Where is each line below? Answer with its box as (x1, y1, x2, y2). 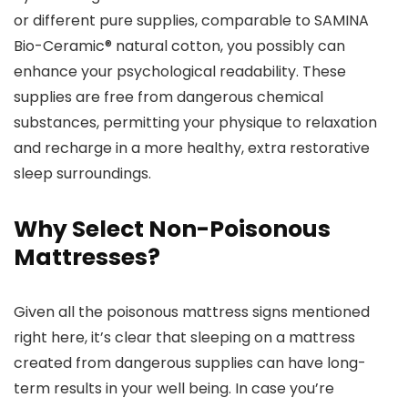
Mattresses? (14, 241, 160, 273)
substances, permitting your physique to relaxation (14, 112, 377, 133)
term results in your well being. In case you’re (14, 378, 334, 399)
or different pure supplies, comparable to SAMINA (14, 10, 369, 31)
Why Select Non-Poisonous (14, 213, 331, 245)
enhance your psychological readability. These (14, 61, 346, 82)
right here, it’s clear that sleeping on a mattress (14, 327, 355, 348)
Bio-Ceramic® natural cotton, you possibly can (14, 36, 345, 56)
